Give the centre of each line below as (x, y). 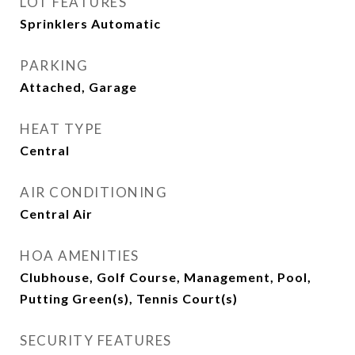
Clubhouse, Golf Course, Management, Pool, (166, 277)
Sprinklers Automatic (90, 23)
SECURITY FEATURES (96, 340)
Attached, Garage (78, 87)
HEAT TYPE (61, 129)
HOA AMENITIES (80, 256)
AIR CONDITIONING (94, 192)
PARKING (54, 65)
